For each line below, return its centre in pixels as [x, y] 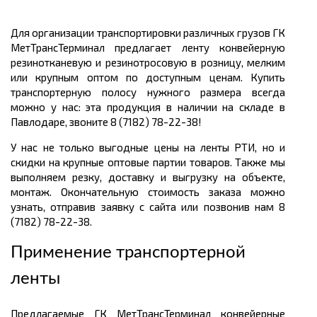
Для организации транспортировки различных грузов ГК [148, 33]
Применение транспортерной [128, 253]
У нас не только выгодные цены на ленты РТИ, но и [148, 148]
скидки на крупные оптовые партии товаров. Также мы [148, 162]
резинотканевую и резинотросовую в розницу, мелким [148, 63]
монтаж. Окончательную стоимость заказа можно [148, 192]
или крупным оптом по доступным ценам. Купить [148, 77]
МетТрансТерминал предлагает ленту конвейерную [148, 48]
